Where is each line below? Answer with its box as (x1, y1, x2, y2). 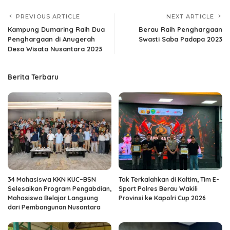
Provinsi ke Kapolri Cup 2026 (119, 194, 206, 202)
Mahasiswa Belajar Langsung (8, 194, 98, 202)
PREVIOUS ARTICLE (16, 12, 81, 20)
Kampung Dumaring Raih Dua (8, 25, 105, 33)
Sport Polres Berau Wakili (119, 185, 198, 193)
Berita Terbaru (8, 72, 59, 81)
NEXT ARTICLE (166, 12, 214, 20)
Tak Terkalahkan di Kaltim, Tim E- (119, 176, 219, 183)
